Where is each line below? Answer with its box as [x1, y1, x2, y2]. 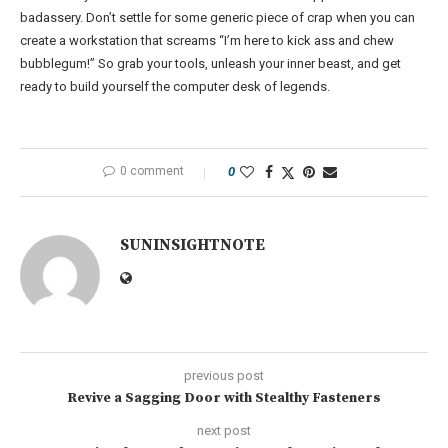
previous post [184, 367, 264, 383]
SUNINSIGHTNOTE [120, 234, 265, 255]
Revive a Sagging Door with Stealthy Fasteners [67, 388, 381, 407]
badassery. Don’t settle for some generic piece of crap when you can [20, 9, 415, 25]
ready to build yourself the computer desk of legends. [20, 78, 330, 94]
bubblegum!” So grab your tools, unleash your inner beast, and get [20, 55, 401, 71]
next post [197, 422, 251, 438]
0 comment [120, 163, 184, 178]
